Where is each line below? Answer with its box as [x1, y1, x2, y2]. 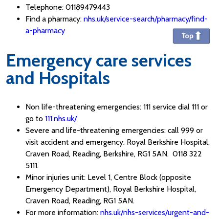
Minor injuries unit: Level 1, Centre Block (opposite [25, 172, 191, 182]
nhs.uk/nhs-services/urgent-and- [100, 207, 209, 217]
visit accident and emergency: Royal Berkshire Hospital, [25, 137, 210, 147]
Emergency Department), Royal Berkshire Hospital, [25, 184, 196, 194]
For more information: [25, 207, 100, 217]
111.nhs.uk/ [45, 113, 77, 123]
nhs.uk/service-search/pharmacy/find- [84, 14, 208, 23]
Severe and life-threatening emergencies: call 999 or [25, 125, 203, 135]
